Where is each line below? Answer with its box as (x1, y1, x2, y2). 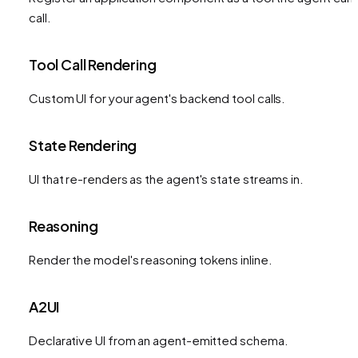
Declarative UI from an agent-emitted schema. (29, 332, 288, 348)
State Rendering (29, 135, 137, 154)
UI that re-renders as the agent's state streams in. (29, 170, 304, 186)
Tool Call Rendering (29, 54, 157, 74)
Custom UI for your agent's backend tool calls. (29, 89, 286, 105)
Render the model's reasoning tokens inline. (29, 251, 272, 267)
